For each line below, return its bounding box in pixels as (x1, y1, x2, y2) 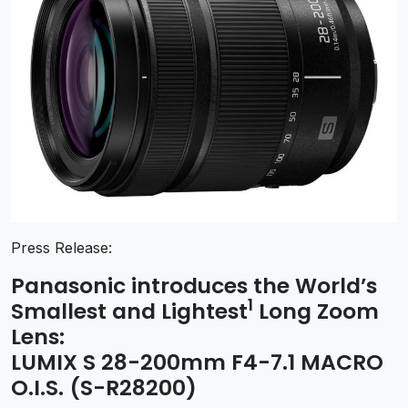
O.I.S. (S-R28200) (11, 372, 197, 403)
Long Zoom (253, 295, 379, 326)
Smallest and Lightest (11, 295, 248, 326)
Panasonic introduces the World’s (11, 270, 377, 301)
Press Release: (11, 238, 112, 257)
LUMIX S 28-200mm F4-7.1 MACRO (11, 346, 383, 377)
